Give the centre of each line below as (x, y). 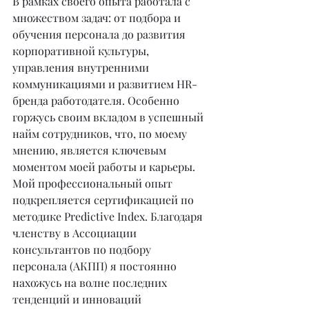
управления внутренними (82, 67)
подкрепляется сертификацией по (104, 200)
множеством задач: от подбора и (98, 18)
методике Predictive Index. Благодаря (109, 216)
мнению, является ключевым (91, 150)
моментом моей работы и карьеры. (104, 167)
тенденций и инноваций (78, 299)
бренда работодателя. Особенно (97, 100)
